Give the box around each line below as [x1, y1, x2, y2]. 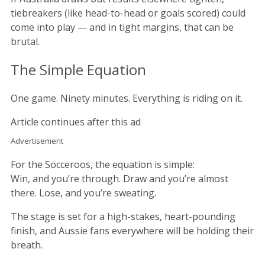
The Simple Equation [11, 60, 146, 80]
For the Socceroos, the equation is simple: [11, 158, 195, 172]
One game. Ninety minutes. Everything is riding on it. [11, 92, 243, 105]
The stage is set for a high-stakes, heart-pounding [11, 210, 235, 224]
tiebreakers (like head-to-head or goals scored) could [11, 6, 245, 20]
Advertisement [11, 135, 63, 147]
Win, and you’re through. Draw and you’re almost [11, 172, 228, 186]
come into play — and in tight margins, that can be [11, 20, 234, 34]
